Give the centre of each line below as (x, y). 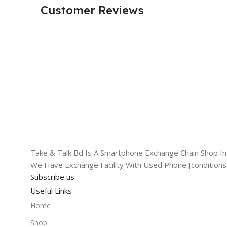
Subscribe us (52, 177)
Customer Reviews (92, 10)
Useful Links (51, 191)
